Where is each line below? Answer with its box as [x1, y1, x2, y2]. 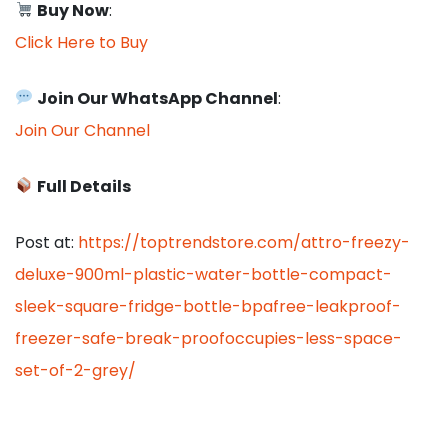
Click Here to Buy [15, 30, 148, 54]
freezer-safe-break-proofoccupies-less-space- [15, 326, 402, 350]
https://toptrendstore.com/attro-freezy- [78, 230, 410, 254]
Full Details [37, 174, 132, 198]
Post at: [15, 230, 78, 254]
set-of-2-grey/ [15, 358, 136, 382]
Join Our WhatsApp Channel [37, 86, 279, 110]
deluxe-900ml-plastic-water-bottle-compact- [15, 262, 392, 286]
